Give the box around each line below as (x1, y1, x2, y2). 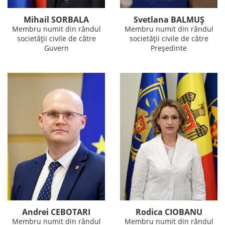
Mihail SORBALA (24, 14, 89, 25)
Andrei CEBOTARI (22, 206, 90, 218)
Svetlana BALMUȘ (133, 14, 204, 25)
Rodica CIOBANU (135, 206, 202, 218)
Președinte (151, 43, 187, 53)
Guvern (44, 43, 69, 53)
